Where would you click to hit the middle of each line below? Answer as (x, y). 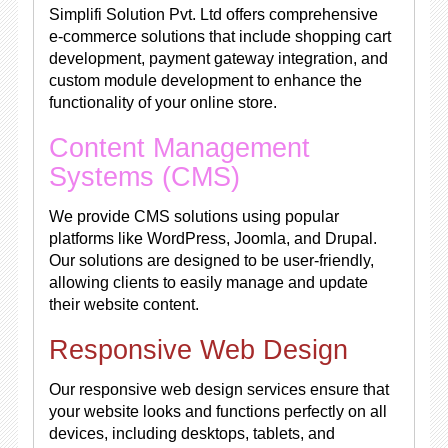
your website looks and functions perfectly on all (217, 411)
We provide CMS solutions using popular (193, 216)
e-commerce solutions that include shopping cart (219, 36)
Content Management (179, 148)
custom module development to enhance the (205, 80)
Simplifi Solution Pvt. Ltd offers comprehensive (213, 14)
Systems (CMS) (144, 177)
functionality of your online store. (162, 102)
